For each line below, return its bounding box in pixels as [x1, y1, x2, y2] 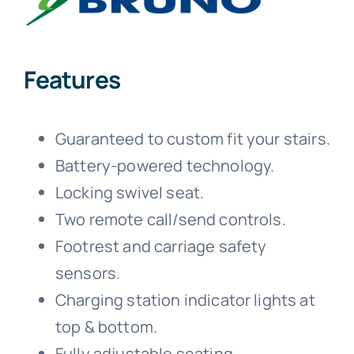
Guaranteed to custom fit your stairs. [55, 128, 330, 150]
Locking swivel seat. [55, 182, 205, 204]
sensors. [55, 262, 121, 284]
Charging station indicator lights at [55, 289, 315, 311]
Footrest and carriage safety [55, 235, 267, 258]
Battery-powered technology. [55, 155, 275, 177]
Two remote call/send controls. [55, 209, 286, 231]
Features [23, 63, 120, 96]
